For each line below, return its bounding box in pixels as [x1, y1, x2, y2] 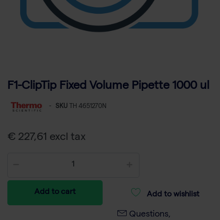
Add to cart [34, 189, 76, 197]
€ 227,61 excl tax [7, 133, 86, 144]
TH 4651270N [69, 104, 107, 110]
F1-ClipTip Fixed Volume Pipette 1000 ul [7, 81, 209, 93]
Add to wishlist [146, 191, 199, 199]
